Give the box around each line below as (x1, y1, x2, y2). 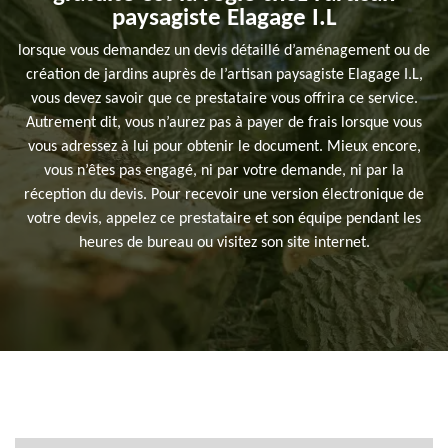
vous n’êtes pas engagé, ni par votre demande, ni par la (44, 163, 404, 180)
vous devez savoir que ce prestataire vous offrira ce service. (30, 91, 418, 108)
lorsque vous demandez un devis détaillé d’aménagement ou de (18, 43, 430, 60)
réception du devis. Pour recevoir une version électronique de (24, 187, 424, 204)
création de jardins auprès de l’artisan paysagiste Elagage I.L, (25, 67, 423, 84)
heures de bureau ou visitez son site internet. (78, 235, 370, 252)
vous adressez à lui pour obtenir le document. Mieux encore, (27, 139, 421, 156)
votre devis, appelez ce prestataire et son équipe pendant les (27, 211, 421, 228)
